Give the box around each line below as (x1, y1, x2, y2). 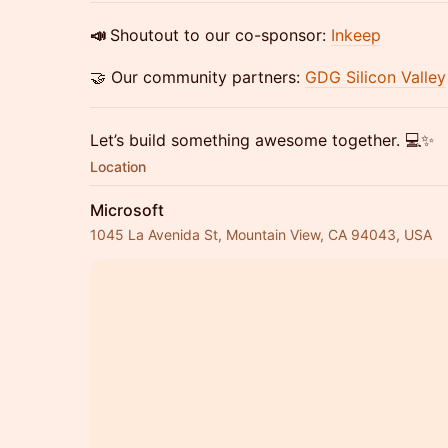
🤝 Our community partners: (90, 67, 305, 87)
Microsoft (90, 200, 164, 220)
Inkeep (331, 25, 381, 45)
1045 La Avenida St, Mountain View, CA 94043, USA (90, 226, 432, 243)
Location (90, 158, 146, 175)
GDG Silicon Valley (305, 67, 446, 87)
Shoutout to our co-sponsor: (110, 25, 331, 45)
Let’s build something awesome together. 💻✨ (90, 130, 434, 150)
